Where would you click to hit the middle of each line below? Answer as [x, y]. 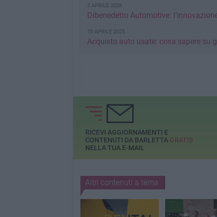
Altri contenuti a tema [122, 182]
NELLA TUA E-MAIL [115, 148]
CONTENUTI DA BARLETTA [127, 140]
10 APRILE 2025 [106, 32]
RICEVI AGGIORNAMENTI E [126, 132]
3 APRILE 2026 [104, 6]
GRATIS [181, 140]
